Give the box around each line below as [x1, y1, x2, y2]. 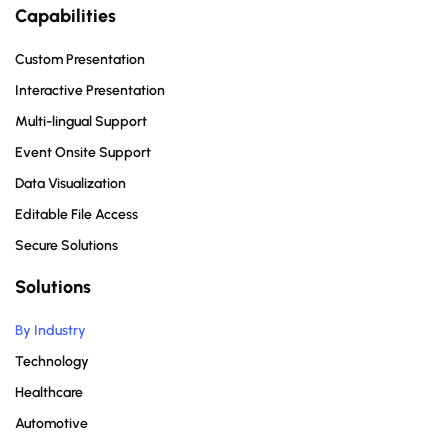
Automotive [15, 415, 88, 433]
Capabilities [15, 5, 116, 28]
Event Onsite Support [15, 144, 151, 162]
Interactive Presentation [15, 82, 165, 100]
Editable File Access [15, 206, 138, 224]
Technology [15, 353, 89, 371]
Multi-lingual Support [15, 113, 147, 131]
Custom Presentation [15, 51, 145, 69]
